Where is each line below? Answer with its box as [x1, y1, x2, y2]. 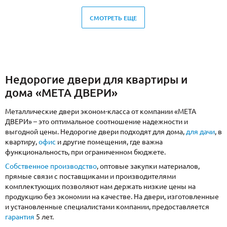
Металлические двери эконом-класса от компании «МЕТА [5, 107, 196, 116]
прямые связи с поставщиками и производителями [5, 172, 176, 180]
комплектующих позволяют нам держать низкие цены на [5, 182, 196, 191]
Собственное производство [5, 162, 97, 170]
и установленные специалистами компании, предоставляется [5, 203, 209, 211]
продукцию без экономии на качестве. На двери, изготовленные [5, 193, 219, 201]
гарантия [5, 213, 34, 221]
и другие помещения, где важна [56, 138, 163, 146]
